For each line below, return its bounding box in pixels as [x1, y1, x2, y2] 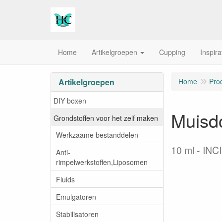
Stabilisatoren [56, 209, 99, 219]
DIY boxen [54, 95, 86, 106]
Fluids [56, 174, 75, 184]
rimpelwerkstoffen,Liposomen [56, 157, 148, 167]
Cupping [159, 47, 185, 57]
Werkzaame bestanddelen [56, 129, 138, 140]
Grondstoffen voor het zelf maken [54, 112, 158, 123]
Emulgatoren [56, 191, 96, 202]
